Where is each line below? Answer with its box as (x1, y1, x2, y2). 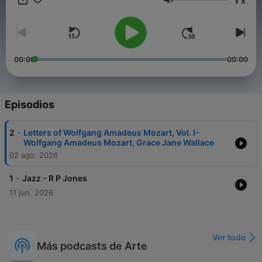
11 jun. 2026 (9, 188, 53, 198)
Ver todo (212, 232, 246, 243)
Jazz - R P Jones (22, 173, 87, 184)
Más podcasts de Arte (37, 239, 147, 252)
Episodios (5, 98, 54, 111)
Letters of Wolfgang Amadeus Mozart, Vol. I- (23, 127, 199, 138)
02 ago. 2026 (9, 150, 58, 160)
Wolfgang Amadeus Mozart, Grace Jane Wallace (23, 137, 214, 148)
